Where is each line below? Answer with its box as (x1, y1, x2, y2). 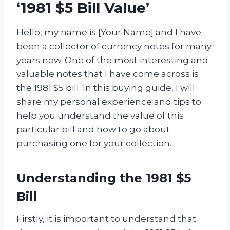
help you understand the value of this (16, 110, 184, 121)
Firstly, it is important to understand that (16, 214, 196, 224)
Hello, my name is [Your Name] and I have (16, 27, 201, 38)
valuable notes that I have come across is (16, 69, 199, 80)
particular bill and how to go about (16, 124, 170, 135)
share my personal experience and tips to (16, 97, 201, 107)
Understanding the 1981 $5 (16, 170, 191, 186)
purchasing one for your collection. (16, 138, 171, 149)
